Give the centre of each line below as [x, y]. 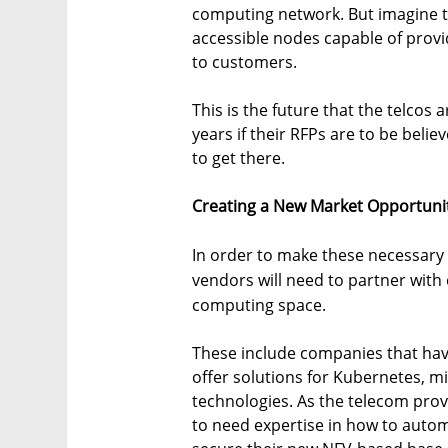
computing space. [259, 305]
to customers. [244, 62]
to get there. [238, 158]
